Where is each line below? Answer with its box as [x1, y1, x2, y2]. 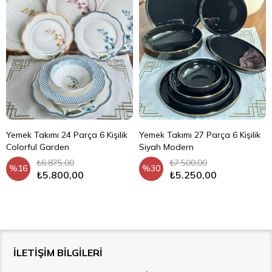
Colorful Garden [6, 141, 69, 153]
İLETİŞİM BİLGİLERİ [13, 246, 103, 259]
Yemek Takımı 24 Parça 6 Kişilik [6, 129, 127, 141]
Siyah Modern [139, 141, 194, 153]
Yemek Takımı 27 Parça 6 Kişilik [139, 129, 260, 141]
